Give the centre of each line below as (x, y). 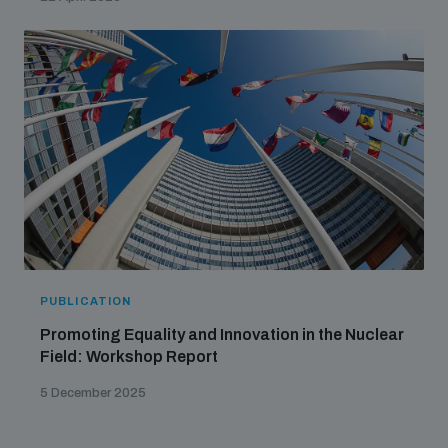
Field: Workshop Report (129, 357)
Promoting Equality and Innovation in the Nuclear (222, 335)
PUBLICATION (86, 301)
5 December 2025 (93, 393)
